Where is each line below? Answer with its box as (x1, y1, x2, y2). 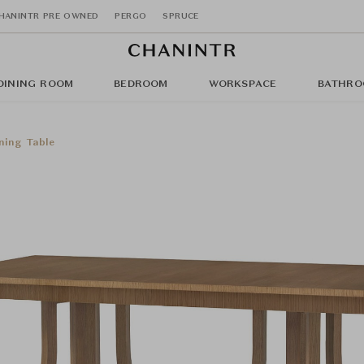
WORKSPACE (208, 80, 277, 89)
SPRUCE (162, 11, 199, 20)
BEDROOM (114, 80, 168, 89)
